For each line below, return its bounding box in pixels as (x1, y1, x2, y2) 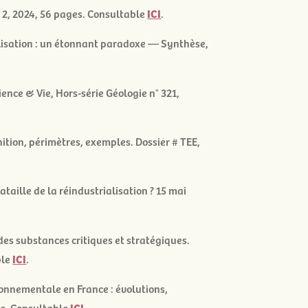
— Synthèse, (146, 35, 209, 51)
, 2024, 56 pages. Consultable (8, 5, 148, 21)
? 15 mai (148, 182, 187, 198)
